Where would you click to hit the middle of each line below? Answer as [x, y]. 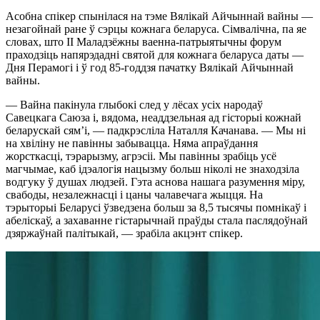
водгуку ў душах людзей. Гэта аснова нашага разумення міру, [155, 181]
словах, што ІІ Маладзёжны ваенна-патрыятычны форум [144, 41]
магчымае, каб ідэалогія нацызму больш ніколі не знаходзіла [152, 169]
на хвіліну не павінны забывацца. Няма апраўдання [132, 143]
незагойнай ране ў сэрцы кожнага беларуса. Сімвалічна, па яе [156, 29]
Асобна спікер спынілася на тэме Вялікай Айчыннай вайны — [159, 16]
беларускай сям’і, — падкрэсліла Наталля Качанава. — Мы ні [156, 130]
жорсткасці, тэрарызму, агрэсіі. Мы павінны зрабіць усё [141, 156]
